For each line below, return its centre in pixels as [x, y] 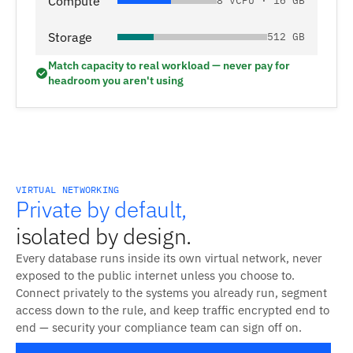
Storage [70, 37]
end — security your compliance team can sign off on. [159, 328]
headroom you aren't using [116, 81]
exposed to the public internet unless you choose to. [155, 276]
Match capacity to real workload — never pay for [169, 66]
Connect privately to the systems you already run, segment [171, 293]
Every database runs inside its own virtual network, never [169, 258]
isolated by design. [104, 236]
